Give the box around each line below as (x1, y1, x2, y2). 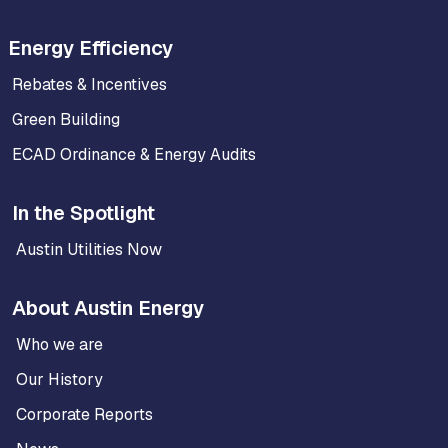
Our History (16, 369, 103, 391)
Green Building (12, 109, 120, 131)
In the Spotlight (12, 200, 155, 227)
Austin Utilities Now (16, 239, 162, 261)
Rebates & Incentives (12, 74, 167, 96)
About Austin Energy (12, 295, 204, 322)
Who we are (16, 334, 103, 356)
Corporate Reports (16, 404, 153, 426)
